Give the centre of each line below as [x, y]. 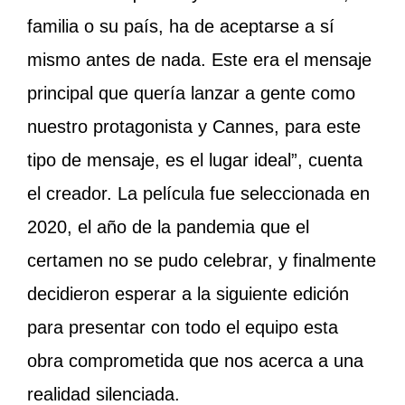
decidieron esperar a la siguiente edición [188, 294]
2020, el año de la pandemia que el [168, 227]
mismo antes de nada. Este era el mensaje [199, 60]
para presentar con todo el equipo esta [183, 328]
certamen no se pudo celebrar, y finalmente [202, 261]
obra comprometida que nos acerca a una [195, 361]
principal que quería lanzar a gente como [191, 94]
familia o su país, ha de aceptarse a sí [181, 27]
